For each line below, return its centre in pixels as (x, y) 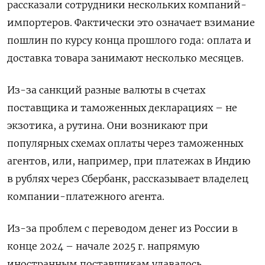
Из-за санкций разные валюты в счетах (106, 90)
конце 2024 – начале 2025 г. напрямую (103, 246)
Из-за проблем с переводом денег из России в (122, 229)
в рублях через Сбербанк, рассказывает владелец (128, 179)
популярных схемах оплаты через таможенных (125, 143)
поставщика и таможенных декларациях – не (122, 108)
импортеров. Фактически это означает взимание (131, 23)
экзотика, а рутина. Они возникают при (108, 126)
